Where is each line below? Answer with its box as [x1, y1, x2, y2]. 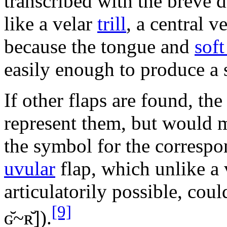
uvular [4, 158, 55, 180]
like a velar [4, 13, 97, 35]
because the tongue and [4, 35, 195, 58]
